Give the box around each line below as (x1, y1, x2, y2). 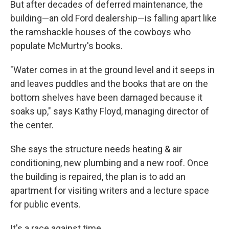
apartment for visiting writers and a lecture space (10, 185, 209, 196)
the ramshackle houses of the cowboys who (10, 27, 191, 37)
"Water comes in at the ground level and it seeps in (10, 64, 215, 75)
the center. (10, 120, 54, 130)
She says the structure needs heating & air (10, 144, 182, 154)
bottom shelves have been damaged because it (10, 92, 202, 103)
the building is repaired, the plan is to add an (10, 171, 186, 182)
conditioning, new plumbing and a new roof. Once (10, 157, 209, 168)
